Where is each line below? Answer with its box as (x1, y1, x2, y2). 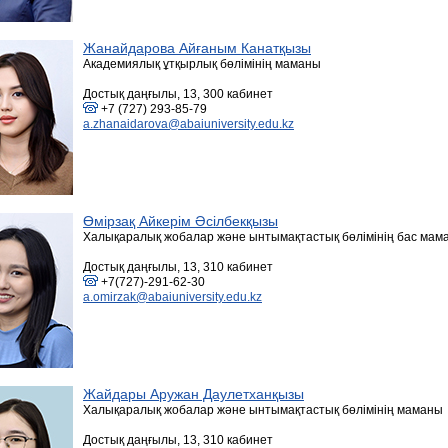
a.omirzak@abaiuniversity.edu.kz (83, 290, 262, 304)
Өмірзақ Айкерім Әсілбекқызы (83, 213, 278, 229)
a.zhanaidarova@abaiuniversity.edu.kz (83, 117, 294, 131)
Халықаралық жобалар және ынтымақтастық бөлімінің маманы (83, 403, 443, 417)
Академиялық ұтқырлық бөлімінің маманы (83, 57, 321, 71)
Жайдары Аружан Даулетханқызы (83, 386, 304, 402)
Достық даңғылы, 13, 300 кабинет (83, 87, 273, 101)
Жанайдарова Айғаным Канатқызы (83, 40, 311, 56)
